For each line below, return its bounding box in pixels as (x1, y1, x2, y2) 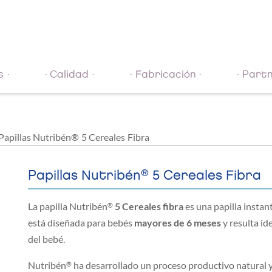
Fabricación (135, 68, 196, 81)
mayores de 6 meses (134, 217, 221, 229)
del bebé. (28, 233, 65, 245)
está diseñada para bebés (28, 217, 134, 229)
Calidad (50, 68, 89, 81)
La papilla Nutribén (28, 200, 107, 212)
